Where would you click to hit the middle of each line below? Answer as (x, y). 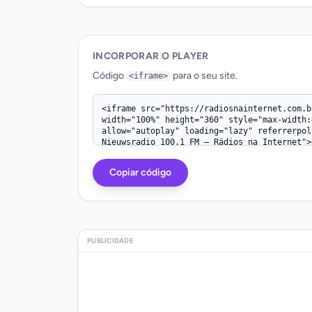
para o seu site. (204, 75)
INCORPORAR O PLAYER (151, 56)
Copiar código (140, 172)
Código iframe (127, 90)
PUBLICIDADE (110, 240)
